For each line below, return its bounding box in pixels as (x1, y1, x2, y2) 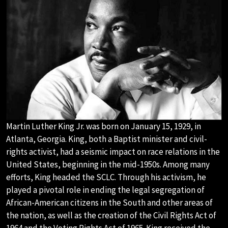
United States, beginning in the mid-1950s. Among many (6, 158, 210, 170)
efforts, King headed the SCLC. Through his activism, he (6, 171, 206, 183)
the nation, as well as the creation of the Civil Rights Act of (6, 209, 216, 221)
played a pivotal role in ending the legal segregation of (6, 184, 205, 195)
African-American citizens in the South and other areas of (6, 196, 213, 208)
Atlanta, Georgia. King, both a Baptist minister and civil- (6, 133, 207, 145)
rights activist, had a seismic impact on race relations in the (6, 146, 220, 157)
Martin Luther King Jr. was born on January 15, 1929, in (6, 120, 201, 132)
